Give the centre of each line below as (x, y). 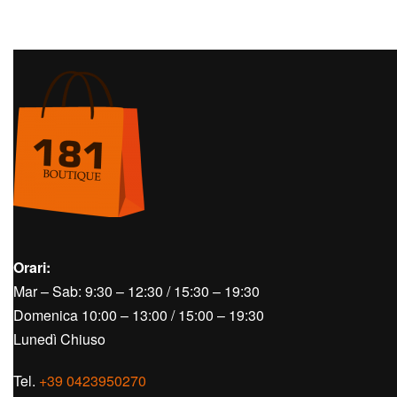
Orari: (32, 267)
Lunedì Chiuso (59, 339)
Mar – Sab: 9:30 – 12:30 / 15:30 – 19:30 (136, 291)
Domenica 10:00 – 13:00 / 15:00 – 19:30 (139, 315)
